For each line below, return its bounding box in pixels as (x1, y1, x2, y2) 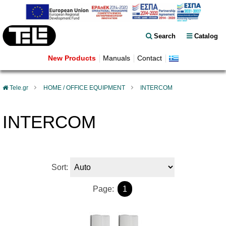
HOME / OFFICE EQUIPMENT (43, 84, 125, 91)
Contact (137, 54, 162, 62)
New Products (47, 54, 96, 62)
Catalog (194, 32, 218, 40)
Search (154, 32, 176, 40)
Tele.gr (10, 84, 28, 91)
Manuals (102, 54, 130, 62)
